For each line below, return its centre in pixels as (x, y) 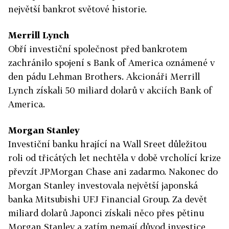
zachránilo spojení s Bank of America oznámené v (111, 63)
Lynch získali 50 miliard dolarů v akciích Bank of (110, 90)
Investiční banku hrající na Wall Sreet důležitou (107, 144)
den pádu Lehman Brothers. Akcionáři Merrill (104, 76)
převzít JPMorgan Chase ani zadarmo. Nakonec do (113, 171)
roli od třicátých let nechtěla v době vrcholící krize (114, 158)
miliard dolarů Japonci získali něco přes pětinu (106, 213)
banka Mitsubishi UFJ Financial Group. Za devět (108, 199)
